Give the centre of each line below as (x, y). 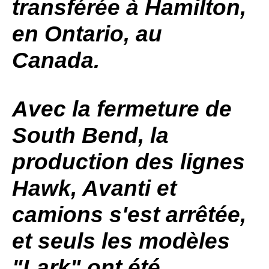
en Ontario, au (87, 34)
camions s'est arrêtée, (129, 215)
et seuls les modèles (121, 241)
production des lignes (128, 162)
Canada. (59, 60)
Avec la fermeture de (122, 109)
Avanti (116, 188)
